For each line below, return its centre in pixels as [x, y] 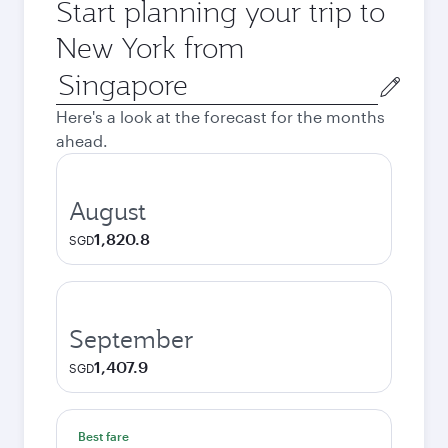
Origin [78, 76]
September [131, 339]
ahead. [82, 140]
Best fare [103, 436]
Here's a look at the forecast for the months [220, 116]
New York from [150, 47]
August [107, 211]
